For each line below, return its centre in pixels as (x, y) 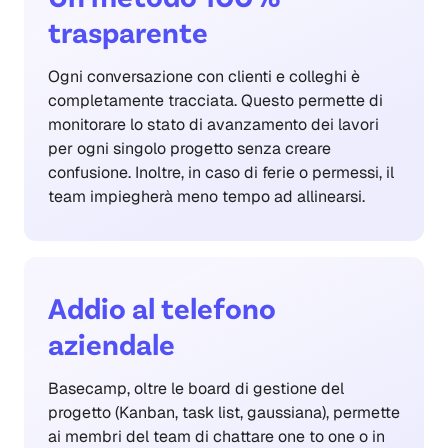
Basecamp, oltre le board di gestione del (196, 389)
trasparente (128, 31)
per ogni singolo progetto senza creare (189, 149)
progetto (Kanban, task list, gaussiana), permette (224, 413)
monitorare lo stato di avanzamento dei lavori (213, 125)
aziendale (111, 343)
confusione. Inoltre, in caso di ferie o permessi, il (221, 173)
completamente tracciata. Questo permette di (215, 101)
